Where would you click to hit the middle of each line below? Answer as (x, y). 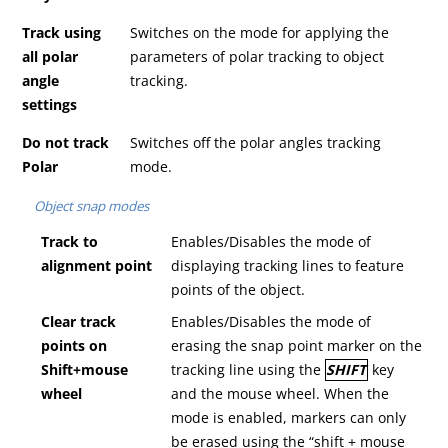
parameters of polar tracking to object (257, 57)
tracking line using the (248, 370)
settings (50, 105)
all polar (50, 57)
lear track (83, 322)
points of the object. (238, 290)
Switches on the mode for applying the (260, 33)
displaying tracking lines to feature (288, 266)
